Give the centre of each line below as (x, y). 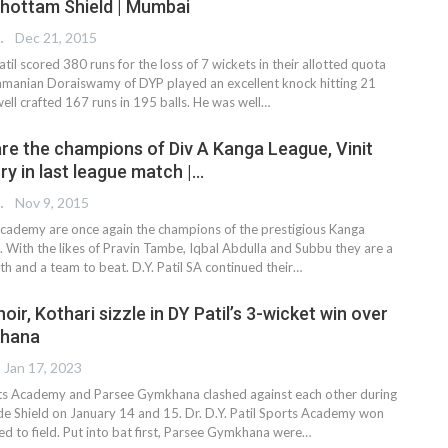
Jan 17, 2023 (43, 368)
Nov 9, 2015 (52, 203)
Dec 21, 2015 (56, 38)
